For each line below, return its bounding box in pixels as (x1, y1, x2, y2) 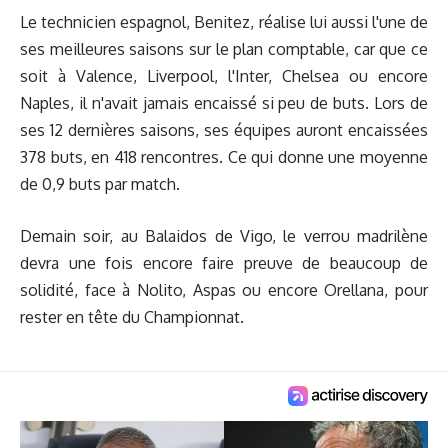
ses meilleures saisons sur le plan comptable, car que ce (20, 38, 428, 59)
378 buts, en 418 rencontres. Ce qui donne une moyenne (20, 146, 428, 167)
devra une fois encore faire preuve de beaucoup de (20, 253, 428, 274)
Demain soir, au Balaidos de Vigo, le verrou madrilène (20, 226, 428, 247)
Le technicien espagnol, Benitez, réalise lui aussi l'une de (20, 11, 428, 32)
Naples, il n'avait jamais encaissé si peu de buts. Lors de (20, 92, 428, 113)
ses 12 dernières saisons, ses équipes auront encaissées (20, 119, 428, 140)
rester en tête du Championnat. (20, 307, 244, 328)
